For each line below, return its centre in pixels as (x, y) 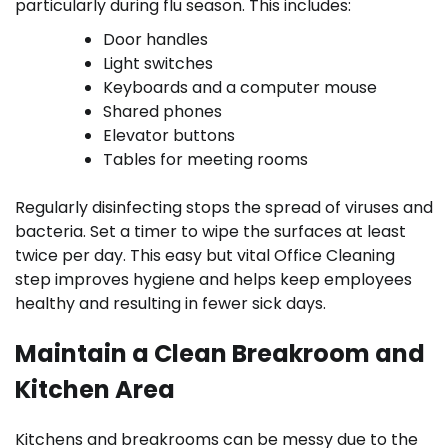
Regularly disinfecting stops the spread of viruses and (224, 208)
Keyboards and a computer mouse (240, 88)
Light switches (158, 64)
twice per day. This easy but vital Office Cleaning (205, 256)
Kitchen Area (95, 389)
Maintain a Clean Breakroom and (220, 353)
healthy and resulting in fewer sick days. (170, 304)
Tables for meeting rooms (205, 160)
